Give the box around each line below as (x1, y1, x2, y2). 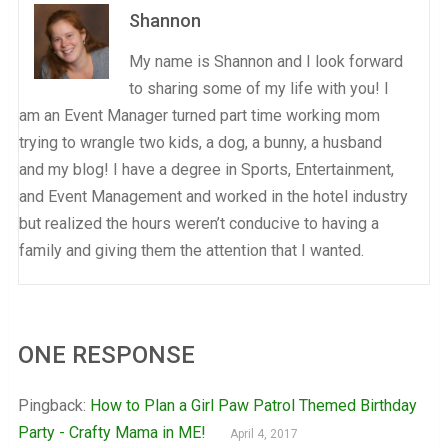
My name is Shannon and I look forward (128, 51, 403, 71)
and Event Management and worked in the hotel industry (18, 186, 408, 206)
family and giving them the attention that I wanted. (18, 240, 364, 260)
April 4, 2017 (229, 426, 298, 441)
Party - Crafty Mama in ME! (17, 422, 206, 442)
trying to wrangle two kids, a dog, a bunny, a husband (18, 132, 382, 152)
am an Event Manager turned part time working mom (18, 105, 380, 125)
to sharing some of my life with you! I (128, 78, 389, 98)
